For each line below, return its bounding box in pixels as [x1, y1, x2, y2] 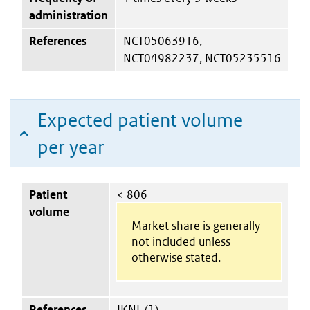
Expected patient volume [37, 108, 243, 131]
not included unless [131, 233, 230, 249]
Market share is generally [131, 217, 260, 233]
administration [29, 7, 108, 23]
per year [37, 135, 104, 158]
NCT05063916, [123, 33, 202, 48]
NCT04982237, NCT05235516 [123, 50, 281, 66]
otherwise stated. [131, 249, 221, 265]
